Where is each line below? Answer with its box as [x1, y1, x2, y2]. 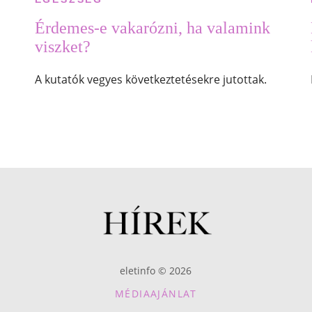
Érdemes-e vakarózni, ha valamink [34, 18, 270, 37]
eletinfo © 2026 [120, 264, 192, 277]
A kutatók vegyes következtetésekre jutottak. [34, 71, 267, 87]
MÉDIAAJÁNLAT [115, 287, 197, 300]
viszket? [34, 37, 91, 56]
